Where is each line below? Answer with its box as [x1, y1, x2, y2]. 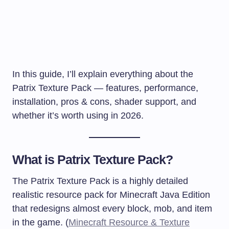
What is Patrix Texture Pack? [12, 152, 173, 167]
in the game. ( [12, 217, 68, 227]
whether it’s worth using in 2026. [12, 110, 144, 121]
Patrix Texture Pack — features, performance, [12, 82, 198, 93]
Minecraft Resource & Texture [68, 217, 190, 227]
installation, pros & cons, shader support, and [12, 96, 196, 107]
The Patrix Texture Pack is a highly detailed [12, 175, 188, 186]
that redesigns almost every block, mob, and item [12, 203, 212, 214]
